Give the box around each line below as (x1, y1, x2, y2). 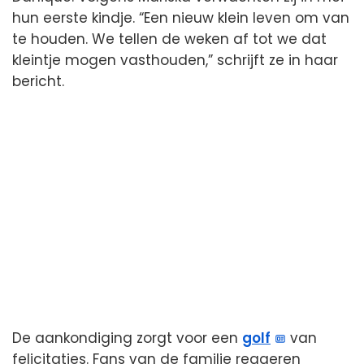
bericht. (12, 71, 64, 92)
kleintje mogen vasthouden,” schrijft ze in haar (12, 50, 338, 71)
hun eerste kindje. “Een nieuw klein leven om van (12, 8, 349, 28)
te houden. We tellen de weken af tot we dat (12, 29, 327, 50)
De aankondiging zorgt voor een (12, 328, 242, 349)
